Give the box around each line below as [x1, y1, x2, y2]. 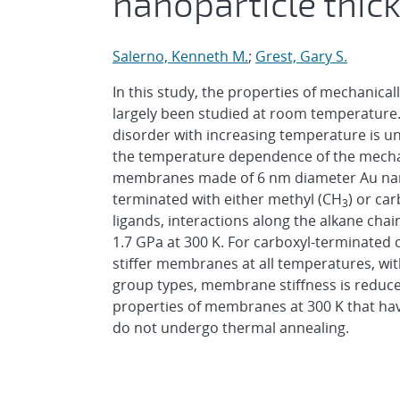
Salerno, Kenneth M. [112, 46, 248, 66]
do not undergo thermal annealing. [112, 318, 349, 337]
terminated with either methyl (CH [112, 189, 342, 209]
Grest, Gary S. [255, 46, 347, 66]
